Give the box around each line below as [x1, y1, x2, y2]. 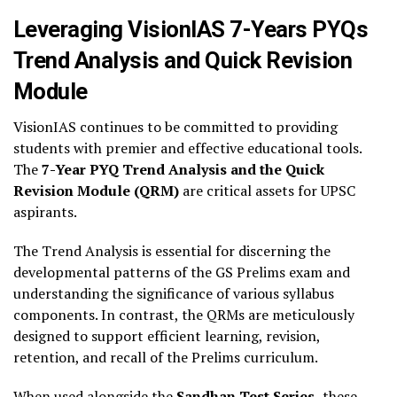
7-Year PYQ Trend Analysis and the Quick [42, 160, 324, 179]
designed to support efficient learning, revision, [13, 326, 320, 346]
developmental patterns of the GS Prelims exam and [13, 262, 350, 282]
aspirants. [13, 202, 77, 222]
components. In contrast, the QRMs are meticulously [13, 305, 354, 324]
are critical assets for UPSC [183, 181, 355, 200]
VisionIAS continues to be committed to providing [13, 117, 338, 136]
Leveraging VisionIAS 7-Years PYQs [13, 16, 369, 43]
